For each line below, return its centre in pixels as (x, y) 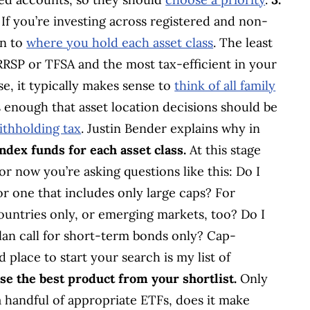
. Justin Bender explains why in (171, 128)
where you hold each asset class (120, 42)
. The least (243, 42)
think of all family (225, 85)
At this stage (226, 149)
